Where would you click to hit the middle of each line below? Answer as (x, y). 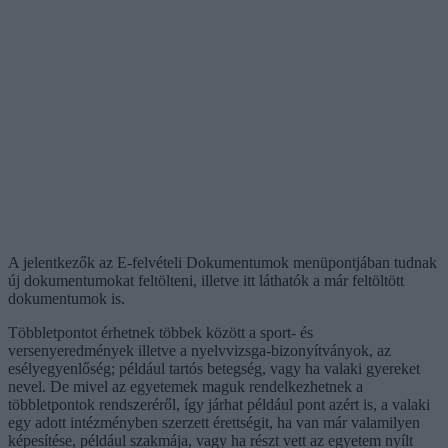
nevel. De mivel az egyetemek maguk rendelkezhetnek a (185, 386)
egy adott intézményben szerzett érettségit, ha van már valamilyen (214, 422)
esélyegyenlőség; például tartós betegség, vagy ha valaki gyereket (214, 368)
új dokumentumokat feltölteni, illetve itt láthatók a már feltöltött (206, 280)
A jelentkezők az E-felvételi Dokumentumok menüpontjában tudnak (222, 262)
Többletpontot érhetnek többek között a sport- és (160, 332)
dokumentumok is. (66, 298)
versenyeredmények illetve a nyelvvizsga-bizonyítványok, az (199, 350)
